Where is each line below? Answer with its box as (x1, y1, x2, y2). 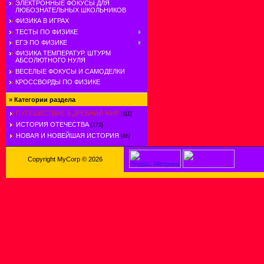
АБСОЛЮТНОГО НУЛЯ (15, 57, 85, 64)
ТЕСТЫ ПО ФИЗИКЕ (15, 28, 78, 35)
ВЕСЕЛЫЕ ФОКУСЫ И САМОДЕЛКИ (15, 67, 125, 75)
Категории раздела (14, 96, 75, 103)
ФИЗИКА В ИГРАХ (15, 17, 69, 25)
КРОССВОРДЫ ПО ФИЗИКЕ (15, 78, 100, 86)
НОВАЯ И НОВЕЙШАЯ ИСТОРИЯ (16, 132, 119, 139)
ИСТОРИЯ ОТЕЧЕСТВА (16, 121, 89, 128)
